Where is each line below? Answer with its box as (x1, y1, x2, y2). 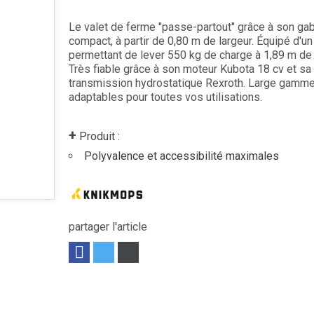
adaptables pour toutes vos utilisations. (68, 90, 262, 104)
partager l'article (68, 219, 147, 233)
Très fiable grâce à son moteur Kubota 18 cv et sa (68, 62, 311, 76)
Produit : (76, 129, 120, 143)
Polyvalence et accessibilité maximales (83, 149, 279, 163)
